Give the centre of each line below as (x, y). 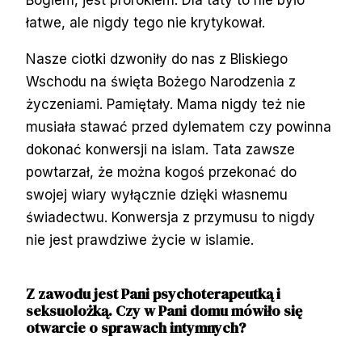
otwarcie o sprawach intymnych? (136, 328)
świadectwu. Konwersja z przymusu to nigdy (170, 218)
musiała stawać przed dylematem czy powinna (179, 127)
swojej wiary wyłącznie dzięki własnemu (157, 195)
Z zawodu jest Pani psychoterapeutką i (153, 294)
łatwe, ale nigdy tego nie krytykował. (145, 23)
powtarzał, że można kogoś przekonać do (161, 173)
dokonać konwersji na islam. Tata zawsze (160, 150)
